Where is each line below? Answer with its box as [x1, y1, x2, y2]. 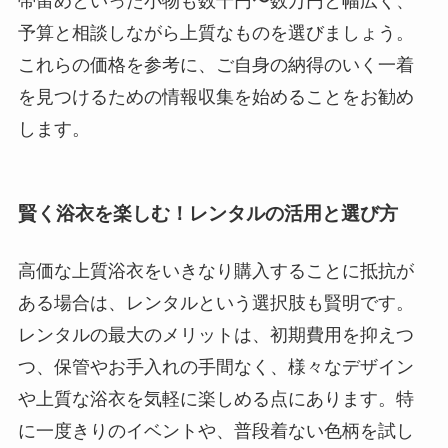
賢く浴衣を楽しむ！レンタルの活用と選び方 [17, 202, 398, 224]
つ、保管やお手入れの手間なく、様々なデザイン [17, 357, 414, 378]
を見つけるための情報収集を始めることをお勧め [17, 86, 414, 107]
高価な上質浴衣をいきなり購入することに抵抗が [17, 261, 414, 282]
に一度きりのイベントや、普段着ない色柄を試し [17, 421, 414, 442]
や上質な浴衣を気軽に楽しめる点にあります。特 [17, 389, 414, 410]
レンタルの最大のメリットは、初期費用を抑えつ [17, 325, 414, 346]
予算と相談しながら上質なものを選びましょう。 [17, 22, 414, 43]
